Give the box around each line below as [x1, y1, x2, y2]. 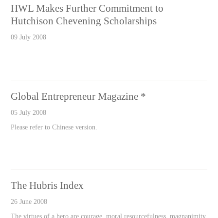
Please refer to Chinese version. [11, 124, 98, 131]
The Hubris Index [11, 180, 84, 192]
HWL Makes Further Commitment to [11, 2, 164, 15]
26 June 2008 [11, 198, 48, 206]
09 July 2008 [11, 34, 47, 41]
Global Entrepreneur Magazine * [11, 91, 146, 103]
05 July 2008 [11, 109, 47, 117]
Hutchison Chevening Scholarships [11, 15, 157, 27]
